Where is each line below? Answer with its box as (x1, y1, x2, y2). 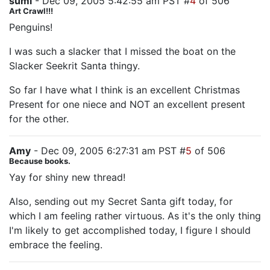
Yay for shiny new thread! (9, 171, 125, 183)
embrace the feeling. (9, 239, 102, 251)
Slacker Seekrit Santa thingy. (9, 60, 140, 72)
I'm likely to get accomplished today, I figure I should (9, 224, 251, 236)
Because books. (9, 156, 71, 166)
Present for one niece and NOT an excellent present (9, 98, 245, 110)
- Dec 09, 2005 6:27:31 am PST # (31, 145, 186, 157)
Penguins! (9, 21, 52, 33)
